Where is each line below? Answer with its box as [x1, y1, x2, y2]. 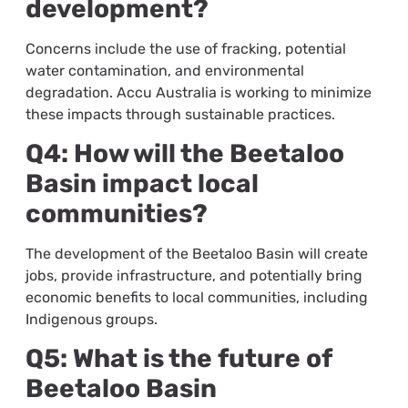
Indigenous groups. [25, 311, 158, 329]
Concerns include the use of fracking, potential [25, 39, 346, 57]
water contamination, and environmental [25, 61, 304, 79]
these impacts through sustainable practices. [25, 105, 335, 123]
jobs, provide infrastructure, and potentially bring [25, 267, 362, 285]
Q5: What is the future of [25, 343, 331, 374]
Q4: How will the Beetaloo [25, 138, 344, 169]
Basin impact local [25, 168, 259, 199]
